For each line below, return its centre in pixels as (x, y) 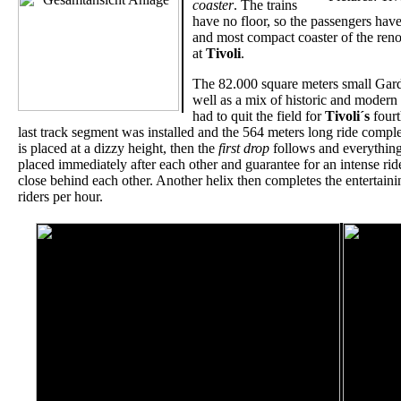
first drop (244, 148)
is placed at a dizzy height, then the (118, 148)
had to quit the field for (259, 116)
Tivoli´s (347, 116)
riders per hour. (60, 196)
